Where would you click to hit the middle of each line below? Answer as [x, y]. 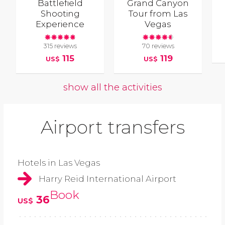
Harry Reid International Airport [107, 179]
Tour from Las [158, 14]
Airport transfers [113, 127]
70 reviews [158, 46]
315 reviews [60, 46]
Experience [60, 24]
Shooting [60, 14]
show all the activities [113, 87]
